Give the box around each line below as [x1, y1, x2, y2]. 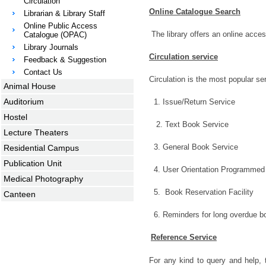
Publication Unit [4, 159, 62, 168]
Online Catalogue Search [149, 7, 240, 16]
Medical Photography [4, 174, 83, 183]
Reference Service [151, 233, 217, 242]
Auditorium [4, 97, 44, 106]
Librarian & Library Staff [24, 9, 105, 18]
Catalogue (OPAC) [24, 30, 87, 39]
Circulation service [149, 52, 218, 61]
